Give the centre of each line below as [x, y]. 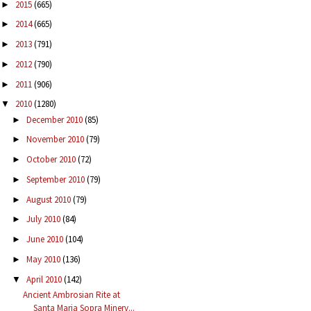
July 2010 [44, 219]
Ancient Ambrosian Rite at [72, 294]
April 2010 [45, 279]
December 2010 [55, 119]
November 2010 [56, 140]
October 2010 [52, 160]
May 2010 [44, 259]
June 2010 [45, 239]
